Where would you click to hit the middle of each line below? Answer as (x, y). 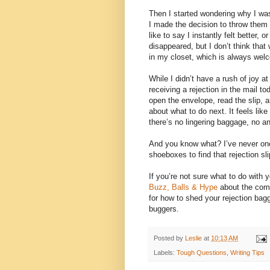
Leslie (193, 238)
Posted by (169, 238)
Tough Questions (202, 253)
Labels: (165, 253)
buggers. (164, 209)
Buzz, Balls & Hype (183, 187)
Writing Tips (247, 253)
